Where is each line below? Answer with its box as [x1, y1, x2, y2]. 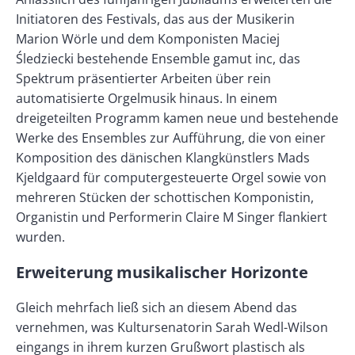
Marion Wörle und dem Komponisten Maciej [16, 30, 280, 48]
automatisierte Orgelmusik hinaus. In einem [16, 90, 277, 108]
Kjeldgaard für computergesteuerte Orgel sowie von [16, 169, 326, 187]
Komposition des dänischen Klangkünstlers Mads [16, 149, 310, 167]
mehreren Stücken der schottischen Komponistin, [16, 189, 314, 207]
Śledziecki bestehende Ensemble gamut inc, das [16, 50, 300, 68]
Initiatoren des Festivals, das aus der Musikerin [16, 10, 295, 29]
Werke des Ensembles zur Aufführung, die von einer [16, 129, 326, 147]
